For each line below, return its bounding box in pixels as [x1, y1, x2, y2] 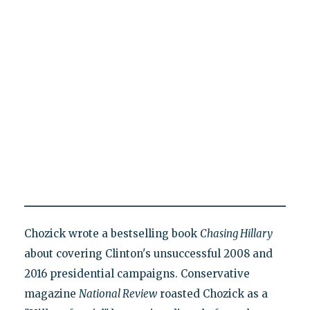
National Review [78, 286, 157, 300]
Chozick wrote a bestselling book [24, 226, 200, 240]
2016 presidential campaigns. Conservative [24, 266, 250, 280]
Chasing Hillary [199, 226, 273, 240]
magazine [24, 286, 79, 300]
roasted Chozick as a [156, 286, 268, 300]
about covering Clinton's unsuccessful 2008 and [24, 246, 273, 260]
